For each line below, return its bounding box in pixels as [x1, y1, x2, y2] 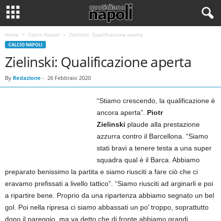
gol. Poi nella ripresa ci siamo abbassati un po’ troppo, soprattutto [5, 203, 209, 211]
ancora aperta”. [97, 109, 147, 116]
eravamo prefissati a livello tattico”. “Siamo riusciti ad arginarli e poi [5, 180, 213, 187]
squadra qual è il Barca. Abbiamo [97, 156, 200, 164]
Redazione [13, 74, 41, 81]
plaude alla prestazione [125, 120, 200, 128]
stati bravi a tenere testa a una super [97, 144, 212, 152]
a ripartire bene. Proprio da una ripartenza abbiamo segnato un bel [5, 191, 214, 199]
